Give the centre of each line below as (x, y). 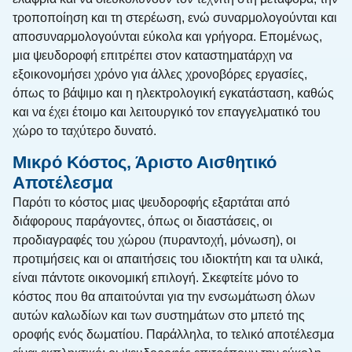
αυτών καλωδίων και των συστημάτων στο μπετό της (159, 315)
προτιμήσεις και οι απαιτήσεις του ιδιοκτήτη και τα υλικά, (168, 258)
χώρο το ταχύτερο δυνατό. (84, 131)
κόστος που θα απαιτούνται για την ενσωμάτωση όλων (164, 296)
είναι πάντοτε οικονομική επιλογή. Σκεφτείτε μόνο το (156, 277)
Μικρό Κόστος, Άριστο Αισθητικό (145, 162)
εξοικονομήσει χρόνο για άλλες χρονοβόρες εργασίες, (160, 75)
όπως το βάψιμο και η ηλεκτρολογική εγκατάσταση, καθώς (173, 93)
